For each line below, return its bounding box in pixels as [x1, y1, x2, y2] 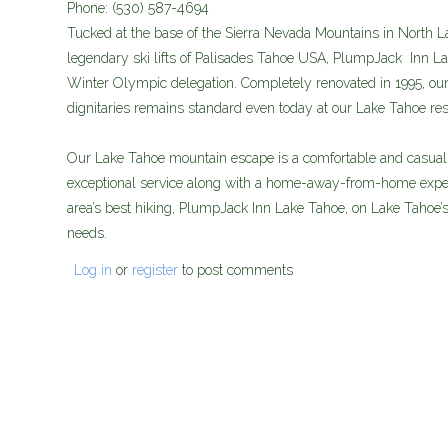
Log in [74, 262, 112, 279]
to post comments [178, 262, 293, 279]
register [132, 262, 178, 279]
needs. [67, 224, 111, 241]
